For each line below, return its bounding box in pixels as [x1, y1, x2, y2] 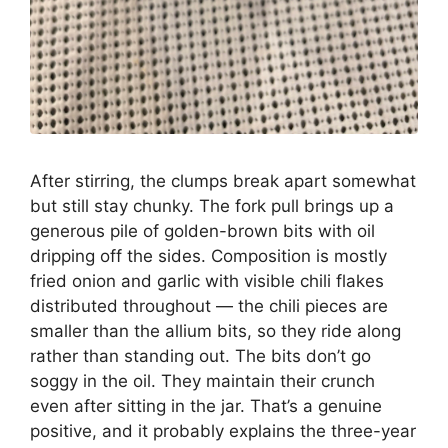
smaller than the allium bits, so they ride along [30, 320, 401, 341]
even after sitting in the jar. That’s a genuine [30, 395, 382, 416]
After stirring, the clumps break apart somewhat [30, 170, 416, 191]
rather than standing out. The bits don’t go [30, 345, 371, 366]
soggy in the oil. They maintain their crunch [30, 370, 375, 391]
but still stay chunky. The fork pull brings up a [30, 195, 394, 216]
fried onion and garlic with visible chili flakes [30, 270, 384, 291]
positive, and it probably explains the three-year [30, 420, 416, 441]
